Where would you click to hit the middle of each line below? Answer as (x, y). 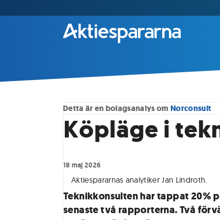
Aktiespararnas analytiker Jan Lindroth (138, 180)
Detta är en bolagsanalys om (117, 108)
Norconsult (191, 108)
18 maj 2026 (82, 165)
